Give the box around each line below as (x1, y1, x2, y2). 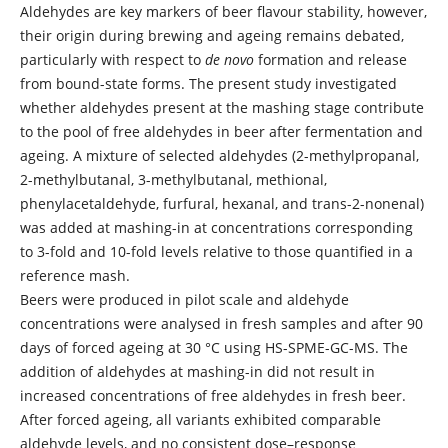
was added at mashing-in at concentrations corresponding (19, 217, 413, 237)
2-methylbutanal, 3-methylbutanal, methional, (19, 169, 327, 189)
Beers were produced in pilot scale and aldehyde (19, 289, 349, 309)
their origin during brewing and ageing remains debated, (19, 25, 404, 45)
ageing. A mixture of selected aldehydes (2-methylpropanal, (19, 145, 419, 165)
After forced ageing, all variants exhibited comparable (19, 409, 381, 429)
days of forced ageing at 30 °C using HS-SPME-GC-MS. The (19, 337, 408, 357)
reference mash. (19, 265, 130, 285)
